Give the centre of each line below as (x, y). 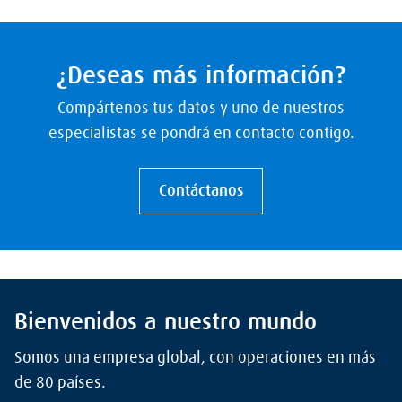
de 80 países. (60, 383)
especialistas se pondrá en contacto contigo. (201, 133)
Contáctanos (201, 191)
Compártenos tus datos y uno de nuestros (201, 108)
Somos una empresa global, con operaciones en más (195, 358)
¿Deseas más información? (201, 76)
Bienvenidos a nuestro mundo (166, 323)
